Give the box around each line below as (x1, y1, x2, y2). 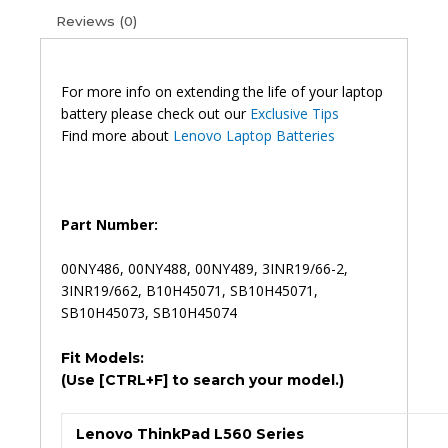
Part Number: (61, 214, 158, 234)
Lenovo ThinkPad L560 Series (76, 425, 304, 444)
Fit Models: (61, 348, 144, 367)
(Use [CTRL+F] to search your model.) (61, 370, 344, 389)
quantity (39, 125, 92, 142)
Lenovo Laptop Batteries (173, 126, 335, 146)
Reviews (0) (56, 12, 138, 29)
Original (39, 37, 87, 54)
